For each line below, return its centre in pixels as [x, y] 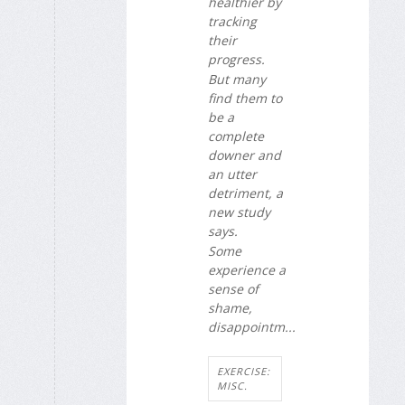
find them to [245, 98]
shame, [230, 308]
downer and [245, 155]
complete [236, 136]
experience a [247, 270]
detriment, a [245, 193]
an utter [232, 174]
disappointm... [252, 327]
